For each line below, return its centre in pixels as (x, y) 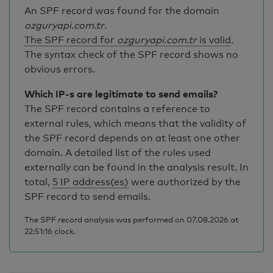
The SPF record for (71, 40)
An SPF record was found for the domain (122, 11)
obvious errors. (60, 69)
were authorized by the (185, 182)
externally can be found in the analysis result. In (136, 167)
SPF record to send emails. (87, 197)
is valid (214, 40)
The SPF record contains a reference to (117, 109)
